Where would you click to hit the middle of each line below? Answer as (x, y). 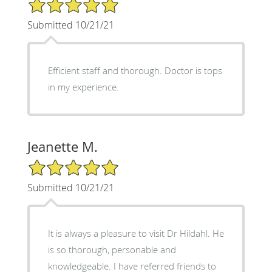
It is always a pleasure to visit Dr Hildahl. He (130, 233)
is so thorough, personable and (112, 249)
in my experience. (83, 87)
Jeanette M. (62, 146)
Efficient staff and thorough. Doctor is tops (106, 70)
